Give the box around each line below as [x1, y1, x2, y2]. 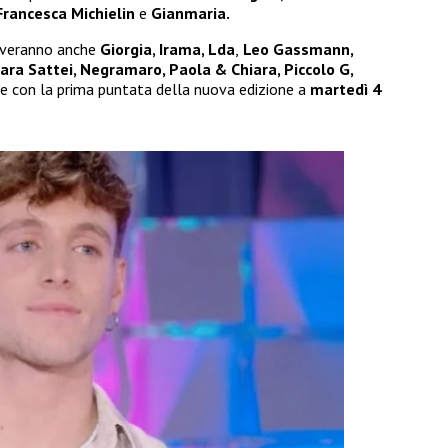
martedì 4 [310, 79, 381, 100]
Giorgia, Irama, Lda [100, 39, 235, 60]
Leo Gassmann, [239, 39, 353, 60]
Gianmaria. [147, 3, 233, 24]
